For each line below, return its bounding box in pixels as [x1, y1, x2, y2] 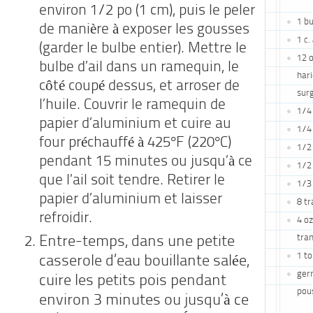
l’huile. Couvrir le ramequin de [39, 99, 226, 112]
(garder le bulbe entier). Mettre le [39, 42, 247, 56]
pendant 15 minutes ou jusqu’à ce [39, 155, 252, 169]
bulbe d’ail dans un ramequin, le [39, 61, 239, 75]
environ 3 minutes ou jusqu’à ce [39, 293, 249, 309]
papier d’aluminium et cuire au [39, 117, 231, 131]
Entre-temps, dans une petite [39, 234, 235, 250]
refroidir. [39, 212, 92, 226]
